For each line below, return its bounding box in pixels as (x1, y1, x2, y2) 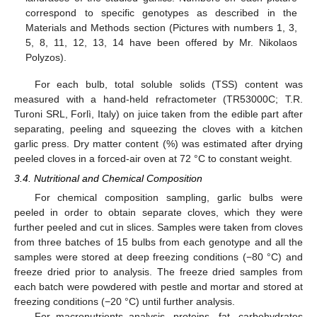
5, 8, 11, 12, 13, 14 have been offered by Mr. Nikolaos (25, 36, 297, 48)
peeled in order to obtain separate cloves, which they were (14, 207, 303, 219)
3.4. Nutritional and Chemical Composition (14, 173, 202, 185)
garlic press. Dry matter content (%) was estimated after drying (14, 137, 303, 149)
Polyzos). (25, 51, 67, 63)
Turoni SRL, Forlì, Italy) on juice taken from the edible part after (14, 108, 303, 120)
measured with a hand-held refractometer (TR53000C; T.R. (14, 93, 303, 105)
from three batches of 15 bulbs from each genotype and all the (14, 236, 303, 248)
